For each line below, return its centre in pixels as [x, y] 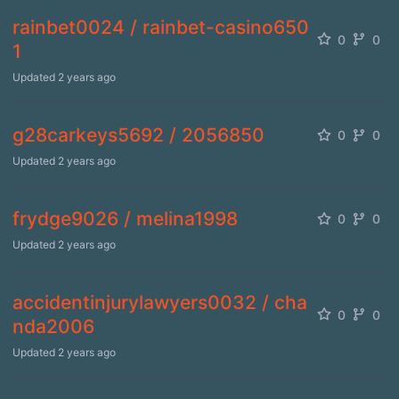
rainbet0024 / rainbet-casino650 [161, 27]
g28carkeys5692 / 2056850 [138, 135]
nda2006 [53, 326]
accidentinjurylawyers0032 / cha [160, 302]
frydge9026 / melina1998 [125, 219]
